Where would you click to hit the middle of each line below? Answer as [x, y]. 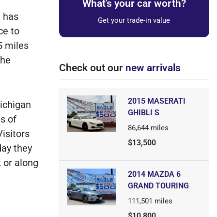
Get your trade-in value [134, 20]
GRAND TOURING [158, 186]
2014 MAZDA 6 [154, 174]
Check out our [92, 68]
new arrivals [153, 68]
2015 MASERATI [156, 101]
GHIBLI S [143, 113]
